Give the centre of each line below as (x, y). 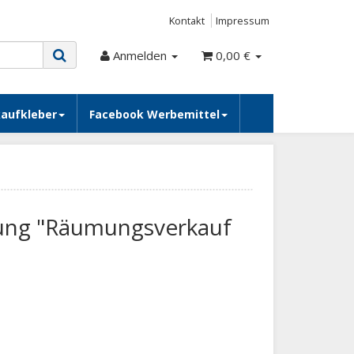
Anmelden (141, 55)
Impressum (243, 21)
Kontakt (187, 21)
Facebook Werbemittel (154, 114)
